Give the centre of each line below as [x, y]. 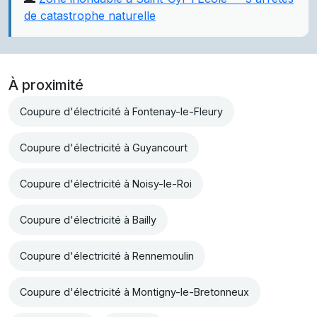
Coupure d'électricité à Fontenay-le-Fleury [121, 112]
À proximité [46, 85]
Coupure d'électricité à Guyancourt [104, 148]
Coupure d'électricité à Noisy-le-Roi [106, 184]
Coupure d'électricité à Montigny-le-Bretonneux [134, 292]
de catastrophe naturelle [90, 16]
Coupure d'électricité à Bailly [88, 220]
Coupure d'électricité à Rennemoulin [107, 256]
